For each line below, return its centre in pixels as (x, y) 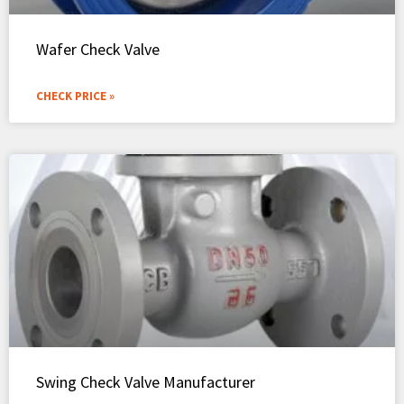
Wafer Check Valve (98, 49)
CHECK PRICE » (75, 96)
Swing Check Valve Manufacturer (146, 381)
